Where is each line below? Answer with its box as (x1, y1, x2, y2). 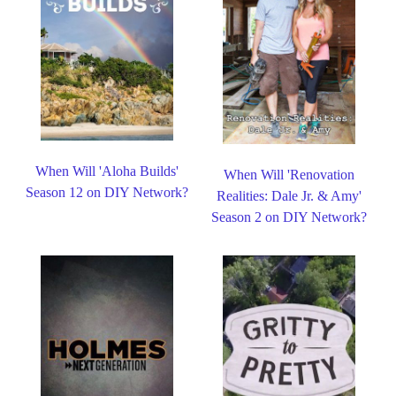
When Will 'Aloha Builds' (34, 163, 179, 179)
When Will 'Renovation (224, 167, 355, 183)
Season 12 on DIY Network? (25, 184, 188, 200)
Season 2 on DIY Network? (211, 209, 368, 225)
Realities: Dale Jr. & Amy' (217, 188, 362, 204)
